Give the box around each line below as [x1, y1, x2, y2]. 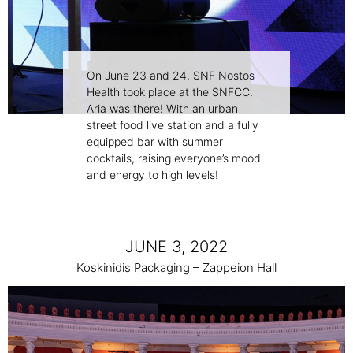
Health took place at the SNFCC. [87, 85, 253, 99]
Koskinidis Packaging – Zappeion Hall [76, 260, 277, 276]
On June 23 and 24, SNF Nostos [87, 69, 255, 83]
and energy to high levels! [87, 168, 218, 182]
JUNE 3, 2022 [125, 237, 228, 257]
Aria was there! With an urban [87, 102, 238, 116]
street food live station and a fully [87, 118, 258, 132]
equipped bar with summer [87, 135, 223, 149]
